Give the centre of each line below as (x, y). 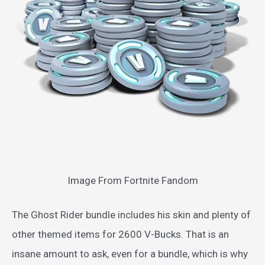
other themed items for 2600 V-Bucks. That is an (120, 235)
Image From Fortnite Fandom (132, 180)
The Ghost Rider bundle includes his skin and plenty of (131, 215)
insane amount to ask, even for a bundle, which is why (130, 254)
